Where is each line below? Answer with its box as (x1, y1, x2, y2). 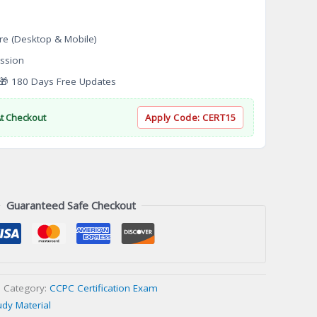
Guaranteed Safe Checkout (6, 198, 136, 213)
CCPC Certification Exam (50, 281, 158, 294)
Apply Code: (145, 111, 202, 125)
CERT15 (202, 111, 236, 125)
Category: (4, 281, 50, 294)
